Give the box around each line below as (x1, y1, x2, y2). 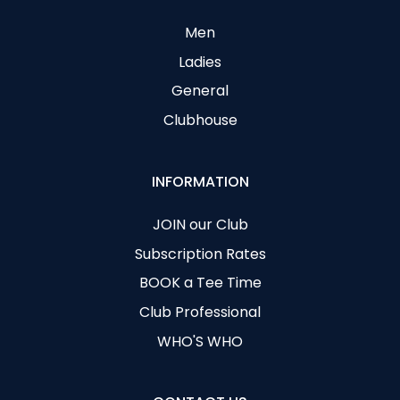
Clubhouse (162, 110, 237, 131)
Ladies (179, 51, 221, 72)
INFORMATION (151, 171, 249, 192)
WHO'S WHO (157, 331, 243, 353)
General (171, 80, 229, 102)
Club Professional (139, 302, 261, 323)
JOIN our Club (152, 213, 248, 235)
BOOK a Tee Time (138, 272, 262, 294)
